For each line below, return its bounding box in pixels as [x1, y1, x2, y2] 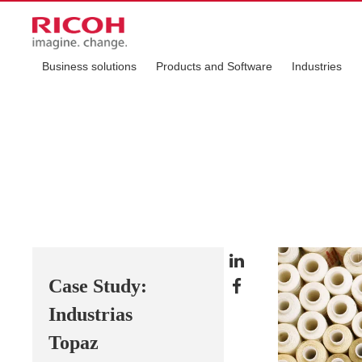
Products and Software [156, 60, 272, 73]
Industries [292, 60, 342, 73]
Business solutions [42, 60, 137, 73]
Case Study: [48, 276, 147, 297]
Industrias [48, 304, 133, 325]
